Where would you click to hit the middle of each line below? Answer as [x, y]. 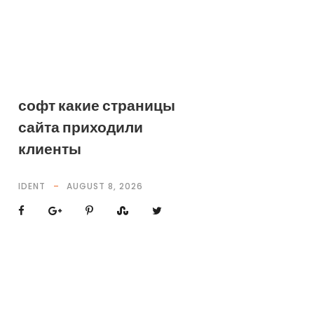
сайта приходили [80, 127]
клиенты [49, 149]
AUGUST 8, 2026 [104, 186]
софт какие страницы [96, 105]
